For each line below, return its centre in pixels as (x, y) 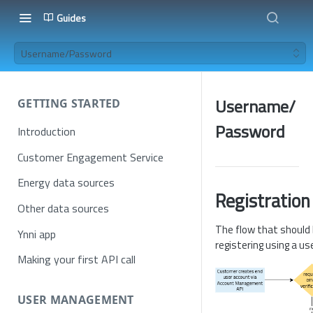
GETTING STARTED (69, 103)
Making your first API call (77, 260)
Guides (71, 17)
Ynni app (37, 234)
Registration (263, 201)
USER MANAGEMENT (76, 300)
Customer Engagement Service (90, 157)
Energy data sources (66, 183)
